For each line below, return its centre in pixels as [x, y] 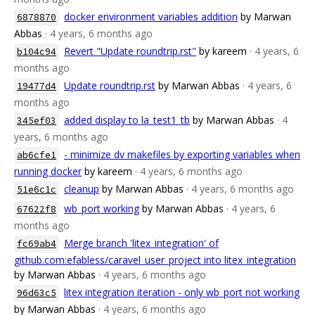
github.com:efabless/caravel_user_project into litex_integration [155, 260]
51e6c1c [37, 189]
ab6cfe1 [37, 155]
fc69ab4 [37, 244]
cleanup [82, 189]
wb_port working [102, 208]
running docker [48, 171]
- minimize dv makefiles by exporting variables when [182, 154]
